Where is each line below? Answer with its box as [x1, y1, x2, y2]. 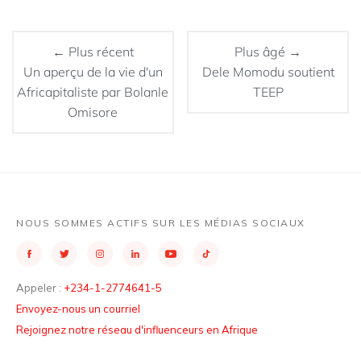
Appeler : [16, 281, 64, 294]
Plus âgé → [234, 44, 302, 60]
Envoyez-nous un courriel [16, 302, 140, 315]
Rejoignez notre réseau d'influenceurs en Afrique [16, 323, 258, 336]
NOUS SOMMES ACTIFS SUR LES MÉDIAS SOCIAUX [16, 217, 305, 229]
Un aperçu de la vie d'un [23, 64, 163, 80]
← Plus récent [52, 44, 134, 60]
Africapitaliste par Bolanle [17, 84, 169, 100]
